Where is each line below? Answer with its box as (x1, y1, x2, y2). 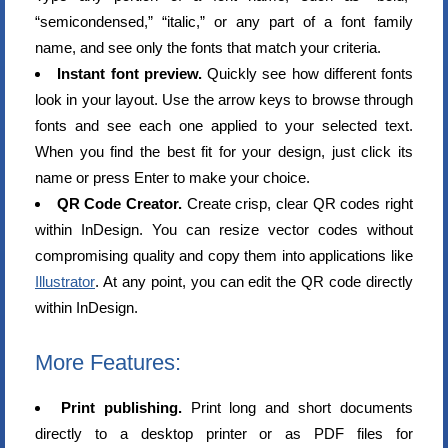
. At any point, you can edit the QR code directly (95, 273, 413, 290)
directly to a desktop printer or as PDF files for (35, 425, 413, 442)
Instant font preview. (57, 65, 202, 82)
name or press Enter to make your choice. (35, 169, 310, 186)
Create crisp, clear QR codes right (182, 195, 414, 212)
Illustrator (35, 273, 95, 290)
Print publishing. (60, 399, 182, 416)
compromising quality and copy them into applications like (35, 247, 413, 264)
